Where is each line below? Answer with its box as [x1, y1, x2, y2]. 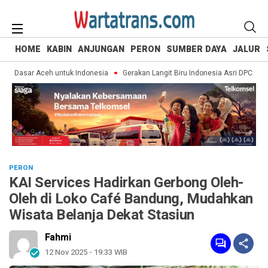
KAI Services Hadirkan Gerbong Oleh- [9, 172, 244, 194]
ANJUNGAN [78, 42, 124, 56]
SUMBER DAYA [166, 42, 227, 56]
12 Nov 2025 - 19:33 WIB [45, 246, 127, 258]
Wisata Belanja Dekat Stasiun [9, 205, 194, 226]
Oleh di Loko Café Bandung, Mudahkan [9, 188, 254, 210]
